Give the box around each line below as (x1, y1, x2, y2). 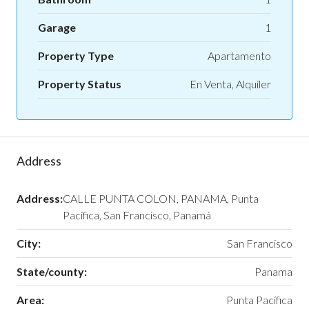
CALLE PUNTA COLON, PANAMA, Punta (63, 192, 259, 206)
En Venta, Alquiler (190, 77, 271, 91)
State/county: (17, 265, 87, 279)
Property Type (38, 49, 114, 63)
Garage (38, 21, 76, 34)
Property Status (38, 77, 121, 91)
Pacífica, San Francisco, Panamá (63, 208, 211, 222)
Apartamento (208, 49, 271, 63)
